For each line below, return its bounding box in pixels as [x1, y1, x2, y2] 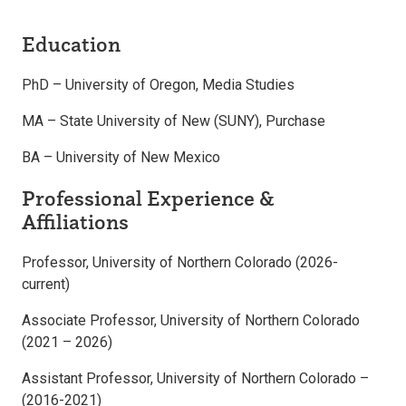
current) [22, 275, 70, 293]
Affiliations [22, 208, 129, 235]
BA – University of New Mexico [22, 148, 220, 166]
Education [22, 31, 121, 57]
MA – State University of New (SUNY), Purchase [22, 111, 325, 130]
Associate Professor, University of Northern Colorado [22, 311, 360, 329]
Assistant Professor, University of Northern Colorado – [22, 369, 369, 387]
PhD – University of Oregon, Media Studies [22, 75, 295, 93]
